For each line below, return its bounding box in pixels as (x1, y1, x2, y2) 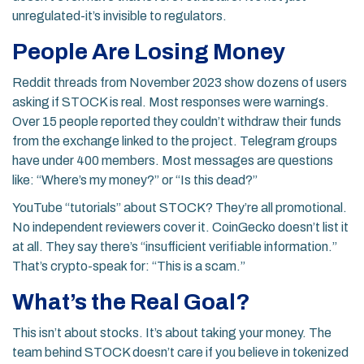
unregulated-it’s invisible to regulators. (12, 9, 227, 24)
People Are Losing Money (12, 39, 285, 65)
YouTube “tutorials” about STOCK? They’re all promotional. (12, 201, 347, 215)
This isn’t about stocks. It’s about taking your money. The (12, 326, 331, 340)
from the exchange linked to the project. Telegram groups (12, 134, 337, 149)
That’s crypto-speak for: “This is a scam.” (12, 259, 245, 274)
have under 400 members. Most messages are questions (12, 154, 333, 168)
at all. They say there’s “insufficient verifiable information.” (12, 240, 337, 254)
